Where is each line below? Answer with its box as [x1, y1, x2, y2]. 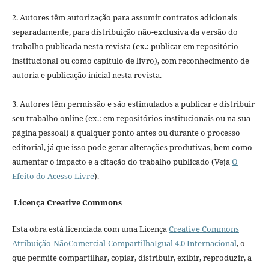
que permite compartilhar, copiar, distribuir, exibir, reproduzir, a [11, 252, 252, 263]
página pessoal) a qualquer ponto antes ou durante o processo [11, 127, 240, 138]
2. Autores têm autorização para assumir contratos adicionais [11, 11, 237, 23]
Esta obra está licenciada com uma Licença [11, 223, 169, 234]
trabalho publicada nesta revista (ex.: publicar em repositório [11, 40, 238, 52]
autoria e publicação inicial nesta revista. [11, 69, 162, 80]
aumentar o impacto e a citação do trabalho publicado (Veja [11, 156, 232, 167]
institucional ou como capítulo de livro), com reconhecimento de [11, 55, 249, 66]
